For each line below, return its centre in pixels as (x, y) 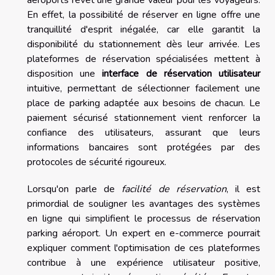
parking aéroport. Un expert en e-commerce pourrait (144, 233)
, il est (243, 189)
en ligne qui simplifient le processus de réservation (144, 218)
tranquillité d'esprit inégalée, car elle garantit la (144, 29)
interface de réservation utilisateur (181, 73)
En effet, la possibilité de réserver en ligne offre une (144, 14)
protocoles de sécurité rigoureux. (97, 162)
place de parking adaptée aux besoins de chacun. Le (144, 103)
